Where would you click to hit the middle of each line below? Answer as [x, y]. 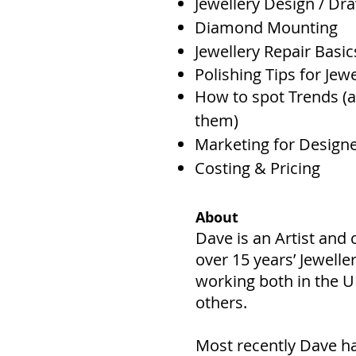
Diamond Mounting [266, 27]
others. [221, 302]
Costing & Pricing [257, 168]
